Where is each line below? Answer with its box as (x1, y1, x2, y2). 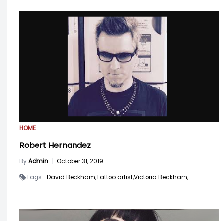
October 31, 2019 (57, 156, 103, 165)
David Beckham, (47, 172, 96, 181)
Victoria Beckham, (134, 172, 188, 181)
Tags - (26, 172, 47, 181)
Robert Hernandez (19, 139, 91, 151)
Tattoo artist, (96, 172, 134, 181)
